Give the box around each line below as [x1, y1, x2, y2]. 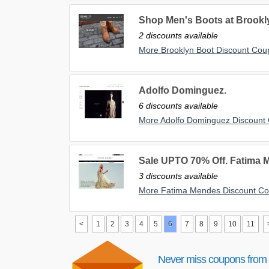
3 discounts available [139, 171, 219, 181]
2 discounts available [139, 31, 219, 41]
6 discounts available [139, 101, 219, 111]
